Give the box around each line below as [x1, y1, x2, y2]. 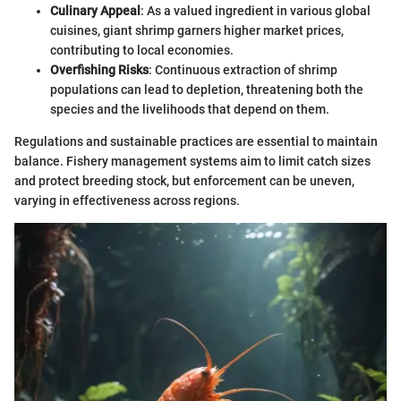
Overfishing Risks [50, 63, 149, 78]
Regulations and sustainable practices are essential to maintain [14, 134, 378, 149]
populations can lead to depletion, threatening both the [50, 82, 363, 98]
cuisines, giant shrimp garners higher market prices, [50, 23, 344, 38]
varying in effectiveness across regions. [14, 193, 240, 209]
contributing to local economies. [50, 43, 234, 58]
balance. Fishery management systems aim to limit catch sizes [14, 154, 371, 169]
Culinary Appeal [50, 4, 141, 19]
